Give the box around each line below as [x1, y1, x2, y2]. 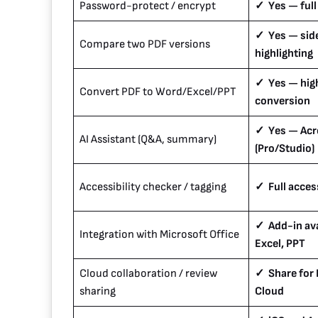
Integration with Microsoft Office [79, 228, 239, 242]
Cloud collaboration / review [79, 267, 217, 281]
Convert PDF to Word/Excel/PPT [79, 85, 236, 99]
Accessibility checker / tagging [79, 180, 226, 194]
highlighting [255, 47, 313, 61]
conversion [255, 94, 310, 109]
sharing [79, 285, 116, 299]
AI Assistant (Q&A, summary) [79, 133, 216, 147]
